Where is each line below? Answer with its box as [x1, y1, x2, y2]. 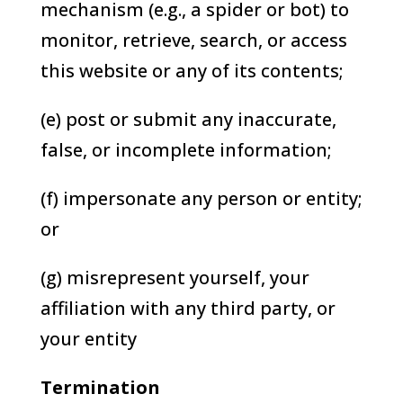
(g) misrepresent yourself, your [40, 265, 309, 290]
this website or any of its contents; [40, 58, 343, 83]
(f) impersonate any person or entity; [40, 186, 362, 210]
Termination [40, 375, 160, 399]
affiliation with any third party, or [40, 296, 336, 320]
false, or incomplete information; [40, 138, 331, 162]
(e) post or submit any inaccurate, [40, 107, 336, 131]
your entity [40, 327, 137, 351]
